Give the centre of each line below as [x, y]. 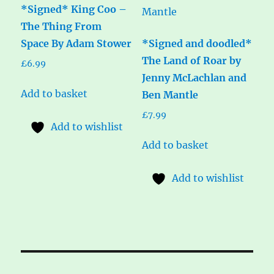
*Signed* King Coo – [74, 9]
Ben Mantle [170, 94]
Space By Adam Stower [76, 43]
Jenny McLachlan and [194, 77]
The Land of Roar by [191, 60]
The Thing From [61, 26]
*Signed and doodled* [197, 43]
